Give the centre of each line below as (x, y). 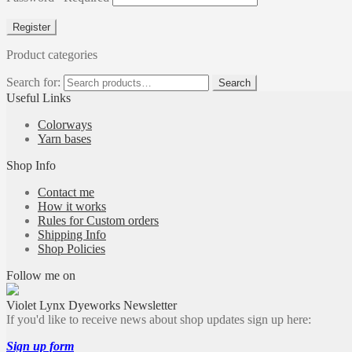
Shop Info (31, 165)
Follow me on (41, 275)
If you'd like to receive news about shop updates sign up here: (159, 319)
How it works (72, 206)
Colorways (65, 124)
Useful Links (38, 97)
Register (31, 27)
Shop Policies (71, 248)
